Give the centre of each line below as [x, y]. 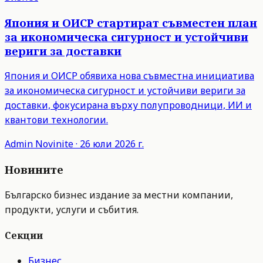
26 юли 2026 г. [112, 144]
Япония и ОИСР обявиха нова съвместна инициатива [129, 76]
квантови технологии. [56, 120]
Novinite [54, 144]
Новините [34, 170]
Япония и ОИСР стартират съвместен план [131, 22]
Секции [24, 236]
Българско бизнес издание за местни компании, [119, 195]
